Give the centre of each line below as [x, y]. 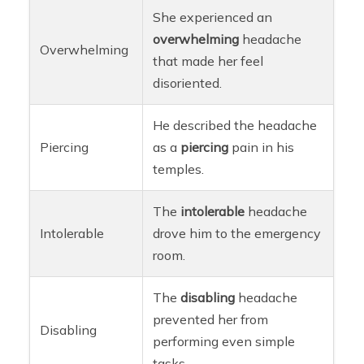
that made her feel [208, 61]
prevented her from [211, 320]
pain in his [262, 147]
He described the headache [235, 126]
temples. [179, 169]
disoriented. [188, 83]
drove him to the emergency [237, 234]
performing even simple [224, 342]
